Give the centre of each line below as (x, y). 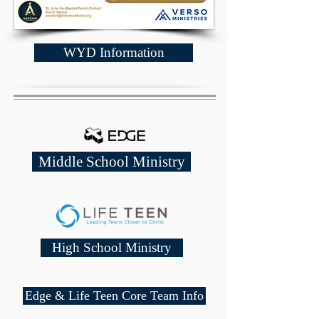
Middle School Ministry (111, 162)
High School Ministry (112, 247)
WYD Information (114, 52)
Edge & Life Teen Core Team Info (114, 296)
